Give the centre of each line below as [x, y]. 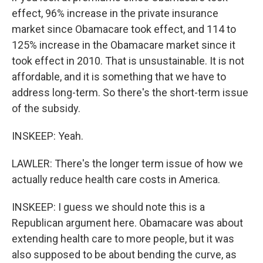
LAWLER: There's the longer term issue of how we [127, 163]
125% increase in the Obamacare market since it [124, 45]
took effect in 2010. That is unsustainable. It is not [128, 61]
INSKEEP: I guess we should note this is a [108, 207]
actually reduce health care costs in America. [116, 179]
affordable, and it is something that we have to [119, 77]
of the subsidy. [46, 108]
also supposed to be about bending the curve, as [124, 254]
